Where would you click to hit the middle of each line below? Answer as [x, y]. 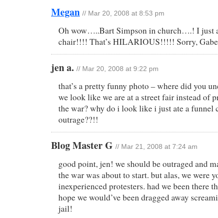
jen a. [64, 67]
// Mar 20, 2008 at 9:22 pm [118, 69]
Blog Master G [83, 145]
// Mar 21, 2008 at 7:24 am [156, 146]
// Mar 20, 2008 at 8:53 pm [123, 13]
